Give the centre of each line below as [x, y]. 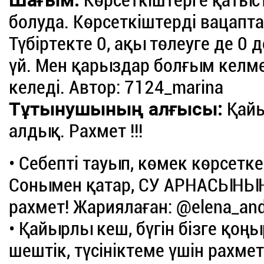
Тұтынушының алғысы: [116, 109]
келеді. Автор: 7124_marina [116, 88]
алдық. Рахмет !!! [76, 131]
